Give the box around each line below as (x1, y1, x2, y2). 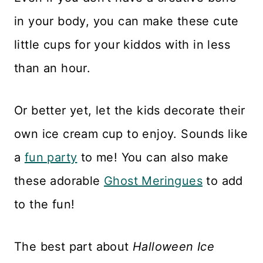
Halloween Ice (133, 240, 215, 254)
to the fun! (14, 197, 75, 211)
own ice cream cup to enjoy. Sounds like (14, 127, 248, 141)
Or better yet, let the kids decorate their (14, 103, 245, 117)
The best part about (14, 240, 133, 254)
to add (203, 174, 243, 188)
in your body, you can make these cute (14, 14, 239, 28)
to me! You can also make (77, 150, 229, 164)
